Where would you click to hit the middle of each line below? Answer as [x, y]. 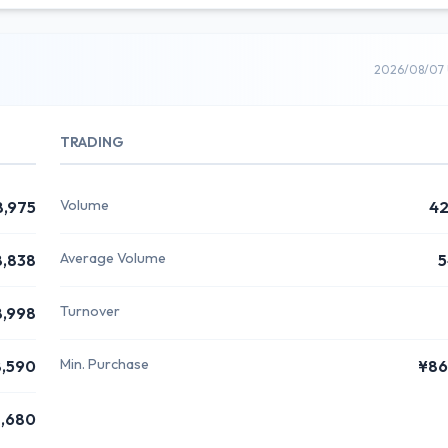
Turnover [90, 311]
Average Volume [113, 258]
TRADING [92, 142]
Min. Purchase [104, 364]
